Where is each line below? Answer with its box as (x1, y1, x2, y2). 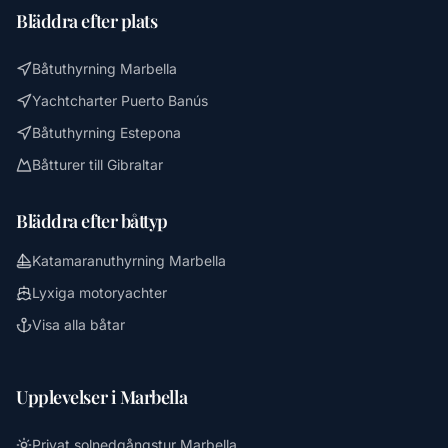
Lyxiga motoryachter (32, 283, 167, 301)
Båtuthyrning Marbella (32, 59, 177, 77)
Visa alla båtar (32, 315, 125, 333)
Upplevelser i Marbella (16, 384, 188, 409)
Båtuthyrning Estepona (32, 123, 181, 141)
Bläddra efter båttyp (16, 208, 168, 233)
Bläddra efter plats (16, 8, 158, 33)
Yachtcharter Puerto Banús (32, 91, 208, 109)
